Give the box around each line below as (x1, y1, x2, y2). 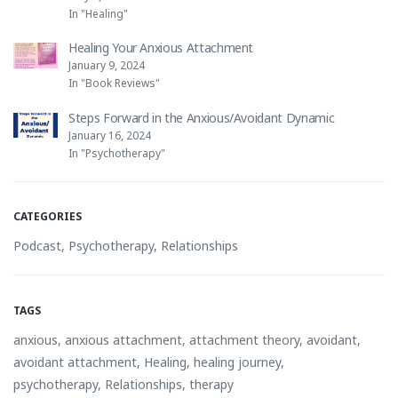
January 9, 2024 (68, 58, 145, 74)
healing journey (194, 353, 281, 370)
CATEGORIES (13, 208, 82, 224)
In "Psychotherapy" (68, 145, 165, 161)
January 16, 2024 (68, 127, 151, 143)
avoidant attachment (13, 353, 137, 370)
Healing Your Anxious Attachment (68, 39, 254, 57)
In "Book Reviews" (68, 76, 160, 92)
